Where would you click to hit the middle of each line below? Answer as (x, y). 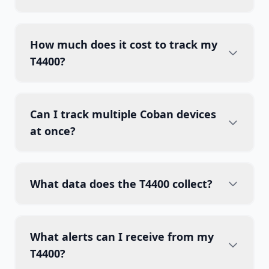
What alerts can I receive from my (122, 237)
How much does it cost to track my (124, 44)
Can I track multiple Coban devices (123, 114)
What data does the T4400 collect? (121, 184)
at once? (53, 131)
